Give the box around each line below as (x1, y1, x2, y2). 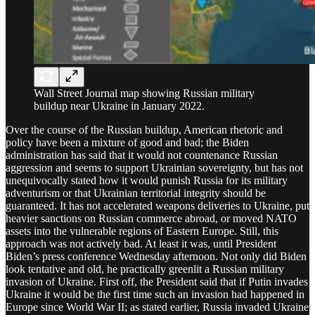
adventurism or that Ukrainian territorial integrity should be (6, 186, 266, 199)
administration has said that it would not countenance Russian (6, 148, 278, 161)
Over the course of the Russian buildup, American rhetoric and (6, 123, 283, 136)
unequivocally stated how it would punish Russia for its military (6, 174, 288, 186)
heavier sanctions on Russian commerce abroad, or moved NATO (6, 212, 297, 224)
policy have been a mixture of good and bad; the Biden (6, 136, 249, 148)
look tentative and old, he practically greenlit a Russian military (6, 262, 284, 275)
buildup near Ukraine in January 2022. (34, 99, 205, 112)
